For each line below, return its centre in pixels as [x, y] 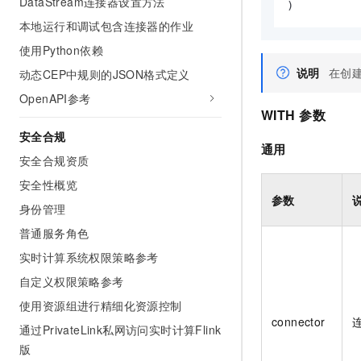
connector [299, 321]
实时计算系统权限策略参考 [89, 257]
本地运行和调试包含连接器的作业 [106, 26]
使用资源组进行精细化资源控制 [101, 305]
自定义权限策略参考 [72, 281]
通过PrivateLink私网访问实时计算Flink [120, 330]
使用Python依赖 [61, 50]
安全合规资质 [54, 160]
